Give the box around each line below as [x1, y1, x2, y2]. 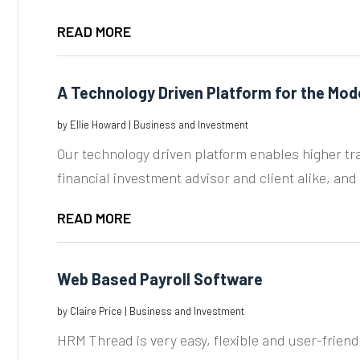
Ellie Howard [69, 117, 126, 131]
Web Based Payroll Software [56, 268, 263, 288]
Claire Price [69, 304, 122, 317]
